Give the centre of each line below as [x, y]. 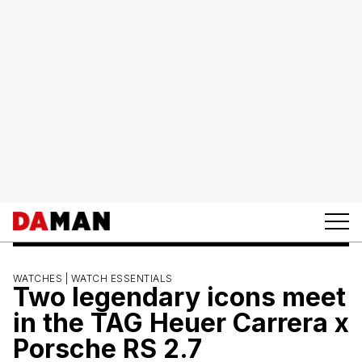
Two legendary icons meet [179, 297]
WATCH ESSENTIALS [122, 278]
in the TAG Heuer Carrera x [181, 322]
